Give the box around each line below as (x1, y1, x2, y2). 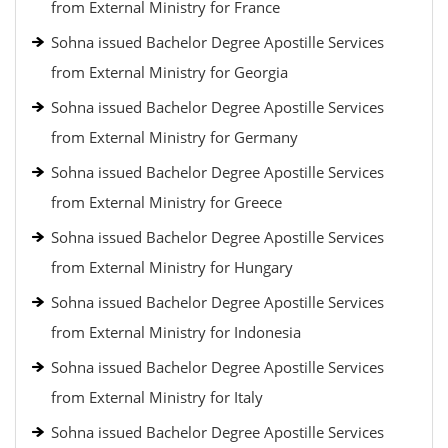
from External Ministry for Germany (51, 127, 298, 147)
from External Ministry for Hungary (51, 257, 293, 277)
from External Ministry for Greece (51, 192, 282, 212)
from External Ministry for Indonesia (51, 322, 301, 342)
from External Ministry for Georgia (51, 62, 288, 82)
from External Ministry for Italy (51, 387, 263, 407)
